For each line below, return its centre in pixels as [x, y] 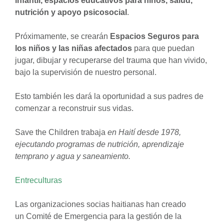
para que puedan [163, 48]
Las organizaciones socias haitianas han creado [100, 204]
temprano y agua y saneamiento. [73, 156]
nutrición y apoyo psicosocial [71, 12]
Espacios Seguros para [154, 36]
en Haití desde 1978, [143, 132]
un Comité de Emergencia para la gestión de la [98, 216]
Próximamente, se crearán [62, 36]
